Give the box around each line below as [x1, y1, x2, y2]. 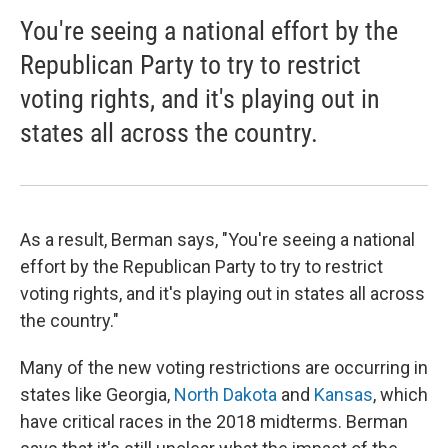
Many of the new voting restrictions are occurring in [20, 357, 428, 379]
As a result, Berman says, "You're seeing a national [20, 229, 415, 251]
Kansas [314, 384, 373, 406]
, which [373, 384, 428, 406]
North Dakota [174, 384, 277, 406]
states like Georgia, [20, 384, 174, 406]
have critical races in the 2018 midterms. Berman [20, 411, 408, 433]
